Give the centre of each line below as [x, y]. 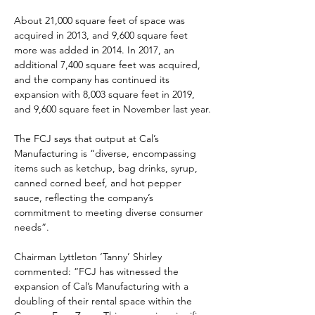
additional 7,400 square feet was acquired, [109, 65]
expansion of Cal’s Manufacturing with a [103, 286]
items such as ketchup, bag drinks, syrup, [107, 168]
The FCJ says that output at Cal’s [88, 139]
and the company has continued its [93, 79]
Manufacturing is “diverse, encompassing [107, 153]
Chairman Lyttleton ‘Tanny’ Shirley [89, 257]
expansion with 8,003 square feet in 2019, [106, 94]
